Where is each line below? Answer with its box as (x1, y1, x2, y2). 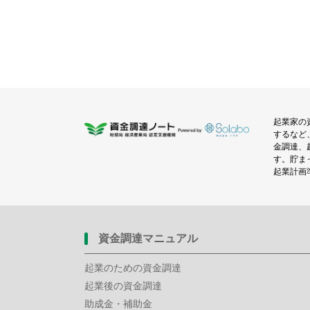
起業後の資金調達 (84, 280, 162, 291)
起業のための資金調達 (84, 262, 181, 273)
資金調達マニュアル (98, 232, 198, 244)
